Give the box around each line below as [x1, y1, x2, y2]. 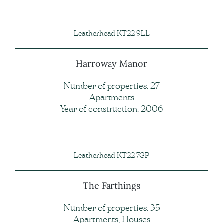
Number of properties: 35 [63, 204, 160, 213]
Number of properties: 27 [63, 82, 160, 91]
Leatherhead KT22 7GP [74, 152, 149, 160]
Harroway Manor [76, 58, 147, 69]
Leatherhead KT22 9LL [73, 30, 150, 38]
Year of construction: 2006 [60, 105, 163, 114]
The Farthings [83, 179, 140, 191]
